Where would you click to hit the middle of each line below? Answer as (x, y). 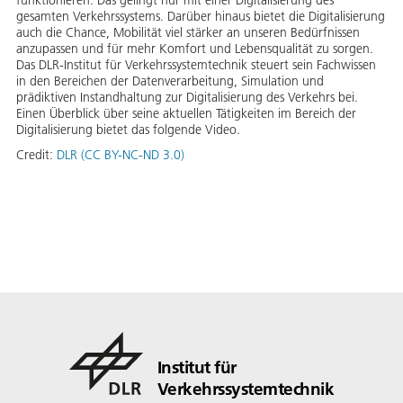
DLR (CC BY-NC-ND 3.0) (121, 155)
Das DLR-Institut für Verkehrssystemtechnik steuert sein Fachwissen (196, 65)
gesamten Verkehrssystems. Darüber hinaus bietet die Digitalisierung (201, 16)
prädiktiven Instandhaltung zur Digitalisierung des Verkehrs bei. (187, 97)
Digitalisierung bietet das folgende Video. (128, 130)
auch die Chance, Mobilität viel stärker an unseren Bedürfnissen (188, 32)
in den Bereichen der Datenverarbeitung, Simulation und (170, 81)
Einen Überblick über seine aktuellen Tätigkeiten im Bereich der (186, 113)
